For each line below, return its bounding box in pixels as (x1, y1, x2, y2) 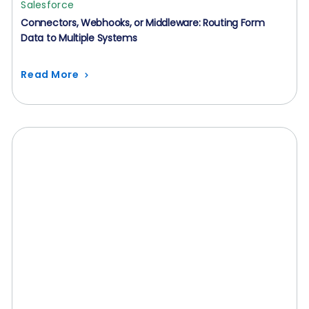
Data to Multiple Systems (21, 31, 137, 45)
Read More (21, 68, 79, 81)
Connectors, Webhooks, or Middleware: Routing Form (21, 16, 265, 30)
